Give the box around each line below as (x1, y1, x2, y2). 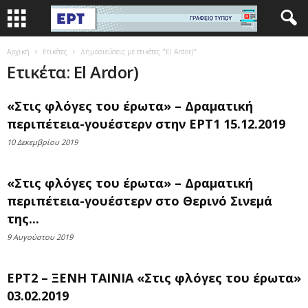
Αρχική (7, 47, 30, 56)
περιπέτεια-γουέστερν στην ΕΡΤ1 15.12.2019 (7, 115, 285, 132)
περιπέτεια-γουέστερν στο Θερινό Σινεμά (7, 192, 272, 209)
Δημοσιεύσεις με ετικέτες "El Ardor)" (80, 47, 197, 56)
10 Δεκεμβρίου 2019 (7, 137, 78, 147)
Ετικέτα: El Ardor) (7, 60, 139, 83)
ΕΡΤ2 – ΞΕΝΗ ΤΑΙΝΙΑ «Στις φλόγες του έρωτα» (7, 269, 301, 286)
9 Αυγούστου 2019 (7, 232, 73, 242)
